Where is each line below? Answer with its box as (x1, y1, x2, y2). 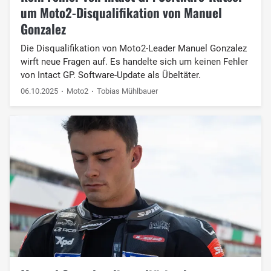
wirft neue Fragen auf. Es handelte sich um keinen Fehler (20, 56, 248, 67)
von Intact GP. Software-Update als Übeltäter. (20, 69, 201, 80)
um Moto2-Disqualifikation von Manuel (20, 2, 222, 22)
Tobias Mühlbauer (97, 86, 158, 96)
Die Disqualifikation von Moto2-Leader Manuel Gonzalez (20, 42, 247, 54)
